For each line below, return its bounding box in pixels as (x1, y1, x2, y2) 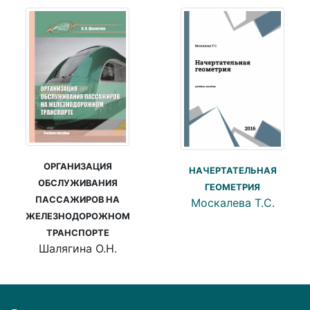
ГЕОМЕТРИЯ (205, 181, 260, 192)
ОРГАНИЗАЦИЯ (43, 161, 112, 172)
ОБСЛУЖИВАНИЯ (37, 177, 118, 188)
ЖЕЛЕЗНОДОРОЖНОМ (25, 210, 130, 221)
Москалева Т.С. (190, 195, 275, 210)
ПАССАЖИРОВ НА (35, 194, 120, 205)
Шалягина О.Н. (38, 241, 117, 255)
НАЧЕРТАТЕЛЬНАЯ (188, 165, 277, 176)
